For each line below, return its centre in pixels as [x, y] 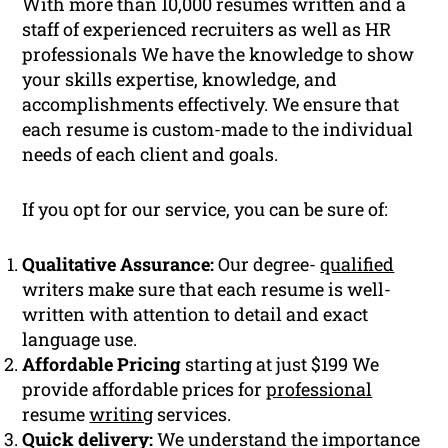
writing [121, 414]
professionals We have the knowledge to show [218, 54]
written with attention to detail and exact [195, 314]
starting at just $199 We [280, 364]
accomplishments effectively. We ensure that [211, 104]
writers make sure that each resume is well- [207, 289]
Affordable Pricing [102, 364]
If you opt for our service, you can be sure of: [205, 209]
